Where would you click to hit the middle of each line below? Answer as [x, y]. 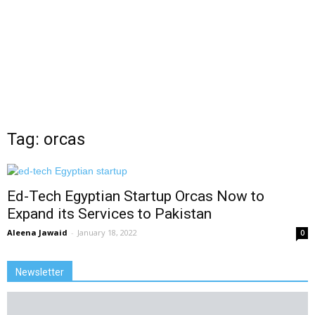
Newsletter [40, 272]
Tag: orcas [46, 139]
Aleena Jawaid [37, 232]
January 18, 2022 [107, 232]
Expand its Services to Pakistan [109, 214]
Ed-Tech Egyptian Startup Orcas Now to [136, 196]
